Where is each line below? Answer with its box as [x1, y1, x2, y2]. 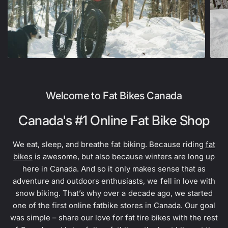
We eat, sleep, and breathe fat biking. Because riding [13, 139, 206, 149]
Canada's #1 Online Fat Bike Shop [18, 112, 210, 128]
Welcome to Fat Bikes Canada [46, 90, 182, 102]
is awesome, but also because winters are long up [32, 152, 215, 161]
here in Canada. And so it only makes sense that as [22, 164, 206, 174]
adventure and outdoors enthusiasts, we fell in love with [13, 176, 215, 186]
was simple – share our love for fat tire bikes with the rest [10, 213, 218, 222]
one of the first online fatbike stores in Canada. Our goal [12, 201, 216, 210]
